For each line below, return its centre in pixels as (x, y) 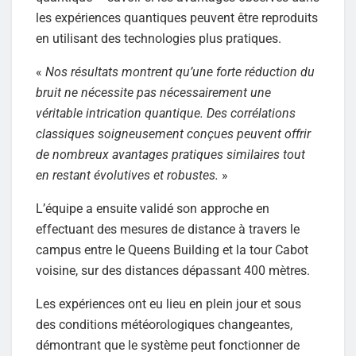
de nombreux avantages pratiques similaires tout (170, 154)
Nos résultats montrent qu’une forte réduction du (178, 72)
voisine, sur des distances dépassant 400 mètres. (173, 270)
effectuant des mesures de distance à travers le (168, 229)
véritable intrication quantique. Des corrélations (166, 113)
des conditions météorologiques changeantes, (164, 324)
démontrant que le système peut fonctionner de (168, 345)
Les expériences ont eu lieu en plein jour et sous (168, 304)
